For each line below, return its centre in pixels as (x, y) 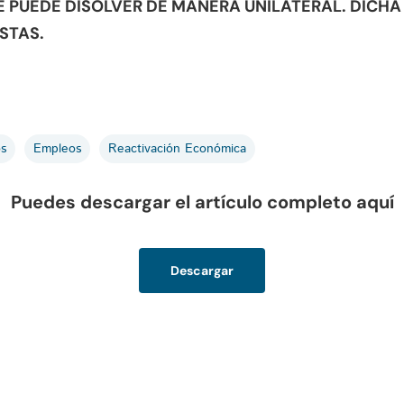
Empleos (57, 149)
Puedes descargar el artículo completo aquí (202, 202)
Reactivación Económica (177, 149)
